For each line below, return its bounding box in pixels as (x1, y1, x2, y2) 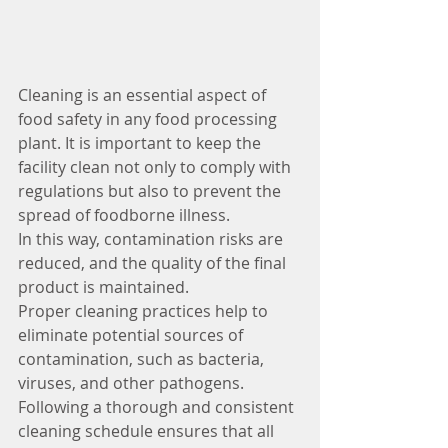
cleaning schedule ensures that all (18, 419, 278, 442)
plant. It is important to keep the (18, 131, 265, 154)
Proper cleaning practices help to (18, 299, 272, 322)
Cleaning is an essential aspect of (18, 83, 270, 106)
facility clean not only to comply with (18, 155, 295, 178)
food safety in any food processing (18, 107, 281, 130)
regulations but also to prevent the (18, 179, 285, 202)
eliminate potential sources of (18, 323, 247, 346)
